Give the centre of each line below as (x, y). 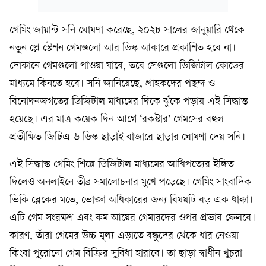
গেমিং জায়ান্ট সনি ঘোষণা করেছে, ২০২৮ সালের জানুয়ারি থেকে (127, 31)
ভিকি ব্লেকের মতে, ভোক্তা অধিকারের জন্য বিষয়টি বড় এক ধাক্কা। (131, 201)
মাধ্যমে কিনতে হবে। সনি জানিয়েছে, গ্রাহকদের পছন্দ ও (112, 84)
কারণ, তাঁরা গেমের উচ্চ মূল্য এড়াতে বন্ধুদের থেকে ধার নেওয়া (124, 236)
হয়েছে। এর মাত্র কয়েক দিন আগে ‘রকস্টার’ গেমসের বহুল (117, 120)
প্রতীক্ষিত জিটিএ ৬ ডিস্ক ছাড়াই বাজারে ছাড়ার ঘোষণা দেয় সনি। (127, 138)
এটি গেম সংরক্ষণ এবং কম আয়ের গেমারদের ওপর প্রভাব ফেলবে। (132, 218)
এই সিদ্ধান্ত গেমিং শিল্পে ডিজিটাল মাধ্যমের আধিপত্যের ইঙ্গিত (122, 165)
